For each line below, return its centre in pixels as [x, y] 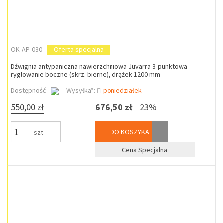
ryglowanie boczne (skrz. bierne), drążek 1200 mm [86, 74]
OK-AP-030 [27, 49]
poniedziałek [122, 90]
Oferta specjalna [79, 49]
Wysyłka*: [81, 90]
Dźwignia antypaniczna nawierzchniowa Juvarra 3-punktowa [99, 66]
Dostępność [28, 90]
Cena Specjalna [145, 150]
